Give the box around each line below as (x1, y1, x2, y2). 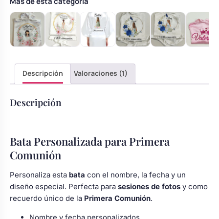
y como (180, 182, 208, 192)
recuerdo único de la (10, 194, 84, 203)
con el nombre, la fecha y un (85, 170, 186, 180)
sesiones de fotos (118, 182, 180, 192)
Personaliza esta (10, 170, 69, 180)
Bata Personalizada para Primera (10, 134, 170, 149)
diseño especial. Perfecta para (10, 182, 118, 192)
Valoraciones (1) (74, 68, 128, 78)
